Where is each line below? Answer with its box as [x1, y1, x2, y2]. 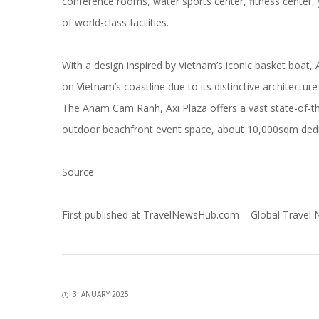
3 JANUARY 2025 [73, 288, 129, 299]
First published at [62, 208, 140, 221]
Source [62, 165, 94, 179]
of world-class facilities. [62, 16, 169, 29]
